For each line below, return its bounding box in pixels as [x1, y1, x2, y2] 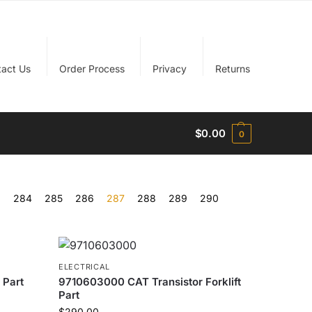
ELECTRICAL [58, 262, 111, 272]
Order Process [58, 62, 125, 75]
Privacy [153, 62, 187, 75]
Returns [214, 62, 250, 75]
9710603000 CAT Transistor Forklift [58, 275, 242, 288]
